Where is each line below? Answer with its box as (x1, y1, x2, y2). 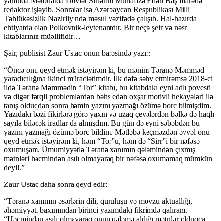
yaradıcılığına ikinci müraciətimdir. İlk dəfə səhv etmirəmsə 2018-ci (4, 74, 213, 83)
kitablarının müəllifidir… (4, 32, 81, 40)
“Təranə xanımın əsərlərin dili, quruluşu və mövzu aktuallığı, (4, 197, 192, 205)
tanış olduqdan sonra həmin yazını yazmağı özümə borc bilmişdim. (4, 101, 211, 110)
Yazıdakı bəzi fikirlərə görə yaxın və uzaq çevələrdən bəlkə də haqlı (4, 110, 214, 118)
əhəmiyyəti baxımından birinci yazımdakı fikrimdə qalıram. (4, 206, 187, 214)
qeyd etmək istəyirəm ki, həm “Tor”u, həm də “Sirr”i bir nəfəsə (4, 137, 200, 145)
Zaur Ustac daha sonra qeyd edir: (4, 180, 107, 188)
